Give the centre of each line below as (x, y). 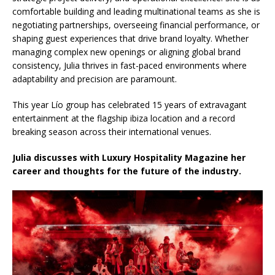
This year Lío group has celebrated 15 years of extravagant (130, 104)
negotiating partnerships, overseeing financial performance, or (136, 25)
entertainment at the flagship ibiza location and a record (124, 118)
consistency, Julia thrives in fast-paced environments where (130, 65)
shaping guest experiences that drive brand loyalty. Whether (130, 38)
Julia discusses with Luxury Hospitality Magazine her (129, 157)
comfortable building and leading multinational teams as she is (136, 11)
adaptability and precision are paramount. (95, 79)
